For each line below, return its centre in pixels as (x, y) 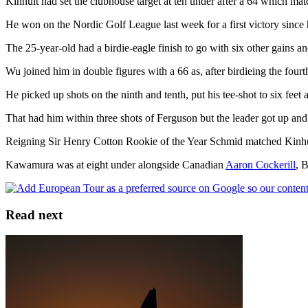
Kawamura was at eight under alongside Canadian (115, 164)
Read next (34, 214)
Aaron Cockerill (261, 164)
